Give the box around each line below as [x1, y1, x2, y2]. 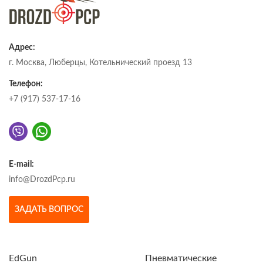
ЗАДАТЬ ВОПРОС [15, 205, 83, 214]
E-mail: [9, 160, 34, 169]
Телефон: [9, 80, 43, 89]
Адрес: [9, 43, 35, 52]
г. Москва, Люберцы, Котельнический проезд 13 [9, 59, 192, 68]
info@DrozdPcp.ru [9, 176, 75, 184]
